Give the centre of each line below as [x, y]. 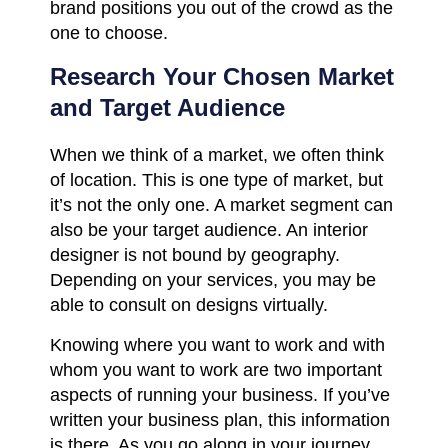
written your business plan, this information [220, 419]
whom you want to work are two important [216, 369]
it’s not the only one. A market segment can [221, 204]
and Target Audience [167, 107]
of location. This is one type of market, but [216, 179]
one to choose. [109, 32]
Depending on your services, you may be [213, 279]
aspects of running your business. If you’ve [220, 394]
